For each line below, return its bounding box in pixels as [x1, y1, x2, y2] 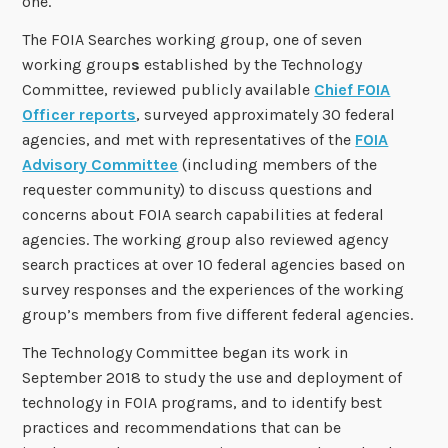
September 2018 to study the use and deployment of [22, 367, 403, 387]
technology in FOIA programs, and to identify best [22, 392, 383, 412]
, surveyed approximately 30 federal [136, 105, 396, 125]
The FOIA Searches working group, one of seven [22, 30, 363, 50]
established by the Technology [140, 55, 363, 75]
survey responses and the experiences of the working [22, 280, 405, 300]
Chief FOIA [314, 80, 391, 100]
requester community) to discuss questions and [22, 180, 374, 200]
